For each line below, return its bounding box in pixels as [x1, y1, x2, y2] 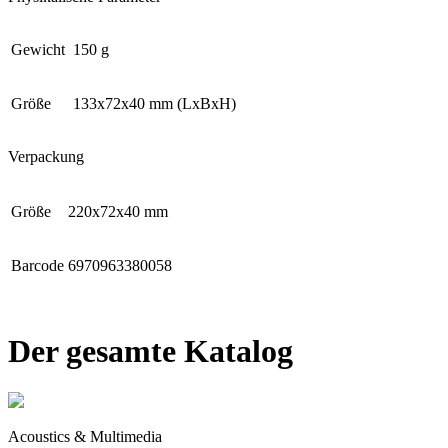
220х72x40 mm [68, 202, 168, 220]
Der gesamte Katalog [8, 333, 293, 370]
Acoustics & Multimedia [8, 427, 162, 445]
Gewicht [11, 40, 69, 58]
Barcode [11, 256, 64, 274]
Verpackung [8, 147, 84, 165]
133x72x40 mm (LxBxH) [73, 94, 236, 112]
